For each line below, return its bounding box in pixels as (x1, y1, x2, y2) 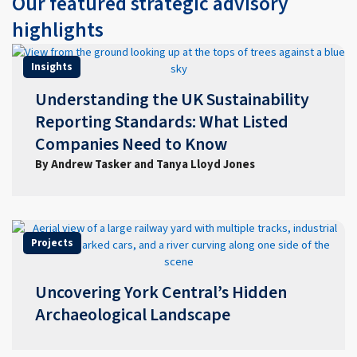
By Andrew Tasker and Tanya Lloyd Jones (34, 155, 255, 173)
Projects (31, 235, 74, 250)
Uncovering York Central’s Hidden (34, 280, 287, 305)
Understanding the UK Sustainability (34, 87, 309, 112)
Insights (31, 59, 73, 74)
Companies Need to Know (34, 131, 227, 157)
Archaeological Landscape (34, 302, 230, 328)
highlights (11, 16, 104, 45)
